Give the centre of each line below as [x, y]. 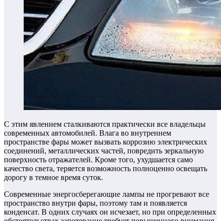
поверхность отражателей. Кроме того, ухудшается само [98, 160]
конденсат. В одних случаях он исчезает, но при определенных [110, 212]
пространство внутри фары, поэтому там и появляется [95, 203]
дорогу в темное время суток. [54, 178]
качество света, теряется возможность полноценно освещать [106, 169]
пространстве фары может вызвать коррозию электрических [106, 142]
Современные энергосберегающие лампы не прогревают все [107, 194]
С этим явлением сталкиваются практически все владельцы [105, 124]
